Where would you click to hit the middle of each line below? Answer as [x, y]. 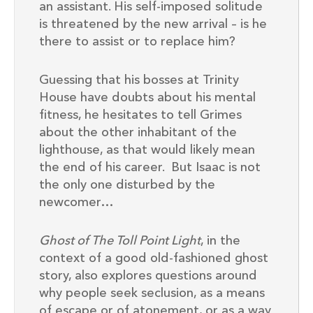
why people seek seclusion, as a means [152, 294]
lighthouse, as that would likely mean [147, 151]
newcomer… [76, 203]
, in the [220, 241]
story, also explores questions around [148, 276]
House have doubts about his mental [147, 98]
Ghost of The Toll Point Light [120, 241]
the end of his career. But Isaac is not [150, 168]
